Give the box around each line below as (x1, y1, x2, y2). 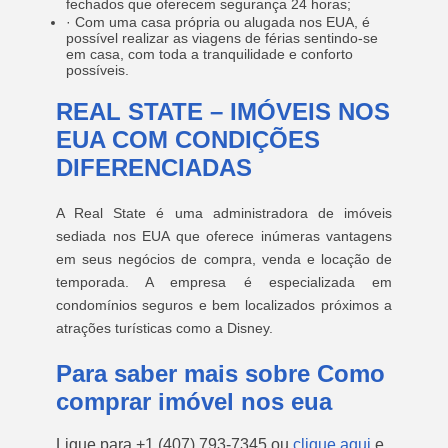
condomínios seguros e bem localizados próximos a (56, 297, 392, 313)
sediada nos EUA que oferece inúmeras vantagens (56, 228, 392, 244)
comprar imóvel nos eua (56, 388, 332, 415)
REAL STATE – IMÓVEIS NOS (56, 98, 390, 125)
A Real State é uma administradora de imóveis (56, 205, 392, 221)
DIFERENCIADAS (56, 154, 252, 181)
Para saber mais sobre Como (56, 360, 385, 387)
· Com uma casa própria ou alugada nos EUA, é (66, 14, 370, 30)
